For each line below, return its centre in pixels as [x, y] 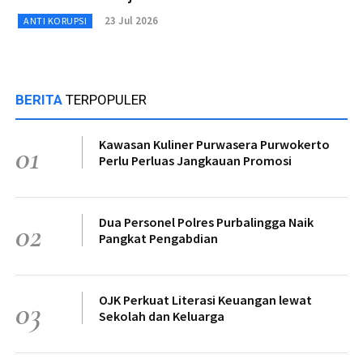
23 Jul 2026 [131, 21]
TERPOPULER [106, 99]
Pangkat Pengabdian [158, 238]
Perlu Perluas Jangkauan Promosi [195, 160]
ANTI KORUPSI [55, 20]
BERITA [41, 99]
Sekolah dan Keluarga [162, 316]
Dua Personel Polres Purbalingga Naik [206, 222]
